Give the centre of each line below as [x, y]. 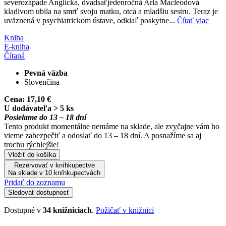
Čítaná [14, 55]
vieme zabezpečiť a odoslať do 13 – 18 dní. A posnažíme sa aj [103, 135]
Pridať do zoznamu [35, 182]
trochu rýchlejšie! [32, 144]
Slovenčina [42, 82]
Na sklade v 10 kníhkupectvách [54, 173]
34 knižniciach [67, 210]
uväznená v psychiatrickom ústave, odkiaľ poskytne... [91, 20]
